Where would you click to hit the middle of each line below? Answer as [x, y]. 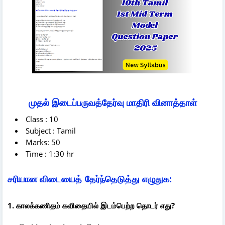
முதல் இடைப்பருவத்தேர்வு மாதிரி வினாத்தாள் [113, 102]
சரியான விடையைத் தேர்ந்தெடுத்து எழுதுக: [113, 179]
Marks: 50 [43, 142]
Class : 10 [42, 119]
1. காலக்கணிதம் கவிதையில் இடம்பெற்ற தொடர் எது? [91, 205]
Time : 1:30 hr [50, 153]
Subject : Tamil [51, 130]
